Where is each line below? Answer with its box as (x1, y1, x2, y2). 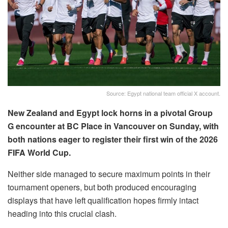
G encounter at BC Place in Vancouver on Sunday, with (8, 120, 219, 132)
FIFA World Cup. (8, 147, 71, 159)
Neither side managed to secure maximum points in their (8, 168, 210, 180)
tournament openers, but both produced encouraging (8, 181, 196, 193)
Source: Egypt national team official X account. (106, 89, 220, 98)
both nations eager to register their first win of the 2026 (8, 133, 218, 146)
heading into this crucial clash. (8, 208, 117, 220)
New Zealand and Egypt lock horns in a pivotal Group (8, 107, 213, 119)
